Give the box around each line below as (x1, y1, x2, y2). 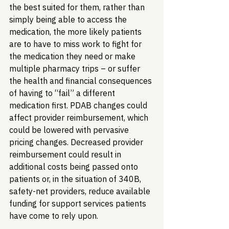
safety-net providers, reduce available (9, 186, 152, 196)
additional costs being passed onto (9, 162, 140, 172)
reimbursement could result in (9, 149, 123, 159)
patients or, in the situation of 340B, (9, 174, 143, 184)
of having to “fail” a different (9, 88, 117, 98)
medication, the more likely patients (9, 27, 144, 37)
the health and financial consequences (9, 76, 154, 86)
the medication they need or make (9, 51, 138, 61)
